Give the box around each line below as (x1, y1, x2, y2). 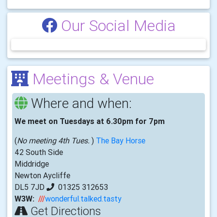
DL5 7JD (15, 182, 46, 192)
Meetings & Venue (29, 69, 154, 89)
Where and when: (28, 95, 132, 112)
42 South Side (15, 147, 63, 157)
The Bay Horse (96, 136, 145, 146)
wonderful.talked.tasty (45, 194, 122, 204)
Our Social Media (57, 16, 176, 35)
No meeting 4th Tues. (17, 136, 92, 146)
